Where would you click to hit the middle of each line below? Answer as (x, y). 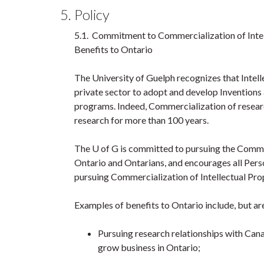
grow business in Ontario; (149, 247)
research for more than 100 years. (141, 120)
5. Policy (85, 14)
